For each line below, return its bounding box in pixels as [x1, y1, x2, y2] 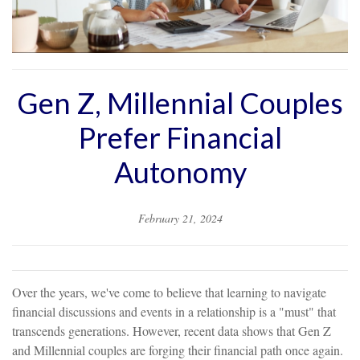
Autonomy [113, 153, 247, 190]
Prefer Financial [78, 119, 282, 155]
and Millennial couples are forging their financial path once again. [12, 341, 343, 358]
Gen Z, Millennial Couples [17, 84, 343, 121]
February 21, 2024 [137, 210, 223, 226]
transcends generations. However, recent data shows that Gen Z [12, 321, 331, 339]
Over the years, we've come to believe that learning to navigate [12, 283, 326, 301]
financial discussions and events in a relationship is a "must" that [12, 302, 336, 320]
